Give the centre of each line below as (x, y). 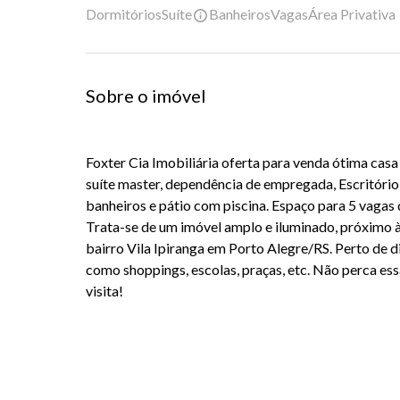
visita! (104, 291)
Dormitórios (124, 14)
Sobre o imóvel (146, 96)
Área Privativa (352, 14)
